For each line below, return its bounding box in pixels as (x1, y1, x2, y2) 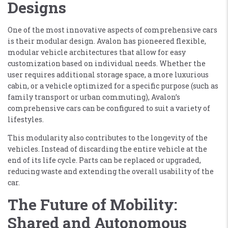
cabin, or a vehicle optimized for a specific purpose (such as (8, 80, 218, 91)
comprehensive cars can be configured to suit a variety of (8, 103, 210, 113)
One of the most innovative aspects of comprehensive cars (8, 24, 217, 35)
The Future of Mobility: (8, 194, 177, 214)
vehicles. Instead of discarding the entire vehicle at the (8, 144, 207, 154)
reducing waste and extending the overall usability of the (8, 166, 214, 176)
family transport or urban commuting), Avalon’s (8, 92, 180, 102)
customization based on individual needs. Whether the (8, 58, 206, 68)
